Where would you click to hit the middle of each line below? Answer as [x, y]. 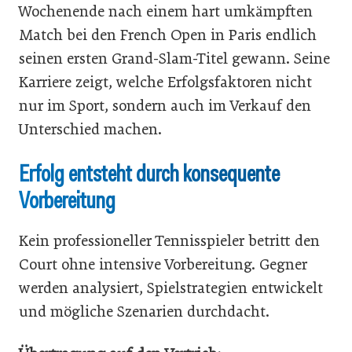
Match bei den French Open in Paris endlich [168, 35]
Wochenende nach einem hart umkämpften [166, 11]
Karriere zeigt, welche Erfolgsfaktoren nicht [165, 82]
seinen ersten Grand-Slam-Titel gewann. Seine [174, 58]
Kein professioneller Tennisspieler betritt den [169, 240]
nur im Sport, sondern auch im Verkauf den [165, 105]
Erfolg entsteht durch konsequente [149, 173]
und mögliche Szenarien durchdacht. [144, 311]
